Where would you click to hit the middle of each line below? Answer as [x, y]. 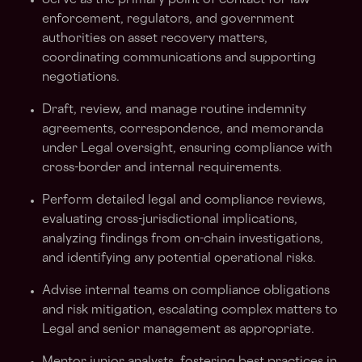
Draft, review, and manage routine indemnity [174, 110]
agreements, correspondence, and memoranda [183, 130]
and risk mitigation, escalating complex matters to [190, 311]
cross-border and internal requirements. [162, 168]
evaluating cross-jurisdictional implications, [170, 220]
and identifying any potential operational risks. [179, 259]
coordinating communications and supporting [179, 59]
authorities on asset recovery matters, [155, 39]
